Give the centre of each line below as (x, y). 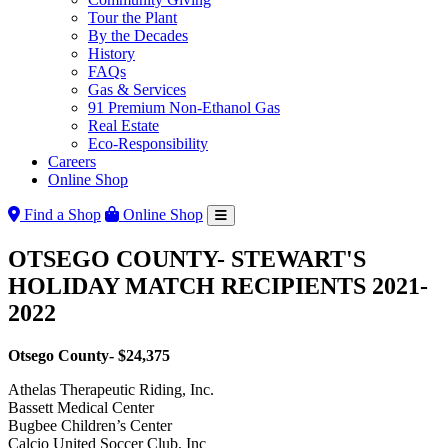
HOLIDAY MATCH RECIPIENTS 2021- (218, 285)
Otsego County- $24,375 (91, 355)
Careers (72, 161)
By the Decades (138, 35)
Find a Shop (60, 214)
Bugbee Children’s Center (90, 425)
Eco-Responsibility (148, 143)
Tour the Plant (132, 17)
